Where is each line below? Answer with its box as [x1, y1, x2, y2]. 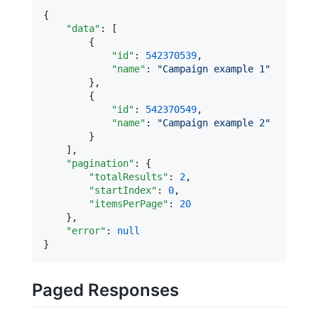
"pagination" [66, 158, 134, 170]
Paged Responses [32, 280, 179, 301]
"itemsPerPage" [89, 198, 168, 210]
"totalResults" [89, 171, 168, 183]
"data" [66, 23, 100, 35]
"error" [66, 225, 106, 237]
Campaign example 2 [163, 117, 265, 129]
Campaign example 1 [163, 63, 265, 75]
